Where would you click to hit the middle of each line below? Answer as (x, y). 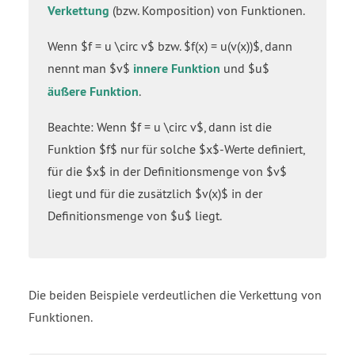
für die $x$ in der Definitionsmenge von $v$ (167, 171)
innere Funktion (177, 68)
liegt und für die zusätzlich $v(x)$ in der (155, 193)
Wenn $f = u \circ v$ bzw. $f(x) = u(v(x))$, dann (170, 46)
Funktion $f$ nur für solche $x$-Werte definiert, (176, 149)
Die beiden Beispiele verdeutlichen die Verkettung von (175, 294)
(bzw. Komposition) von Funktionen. (207, 10)
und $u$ (245, 68)
